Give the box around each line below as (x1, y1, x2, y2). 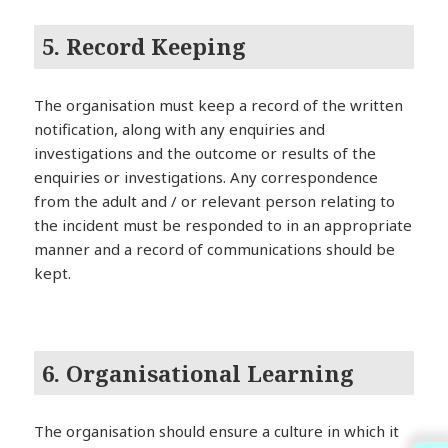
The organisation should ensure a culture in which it (34, 421, 400, 442)
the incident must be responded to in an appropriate (34, 214, 413, 235)
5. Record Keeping (42, 31, 247, 62)
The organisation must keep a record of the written (34, 94, 404, 115)
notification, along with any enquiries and (34, 118, 326, 139)
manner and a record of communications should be (34, 238, 396, 259)
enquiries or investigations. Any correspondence (34, 166, 379, 187)
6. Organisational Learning (42, 357, 355, 388)
